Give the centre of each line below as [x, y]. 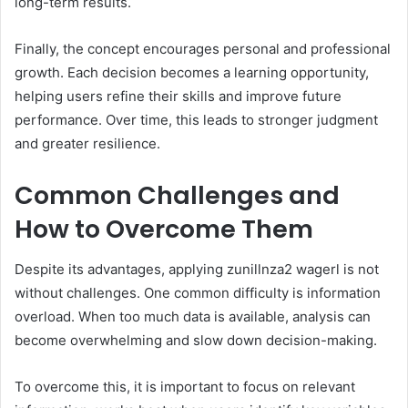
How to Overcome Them [164, 229]
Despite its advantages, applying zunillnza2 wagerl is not [197, 270]
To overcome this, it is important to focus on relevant [185, 387]
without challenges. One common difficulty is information [198, 293]
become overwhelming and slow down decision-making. [196, 341]
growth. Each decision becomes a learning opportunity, [192, 72]
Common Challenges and [177, 195]
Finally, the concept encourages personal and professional [203, 48]
